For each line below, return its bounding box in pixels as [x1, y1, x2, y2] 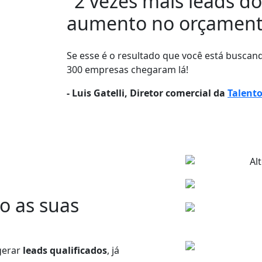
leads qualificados [23, 244, 107, 257]
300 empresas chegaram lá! [67, 63, 188, 76]
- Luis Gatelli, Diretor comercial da [67, 86, 225, 99]
